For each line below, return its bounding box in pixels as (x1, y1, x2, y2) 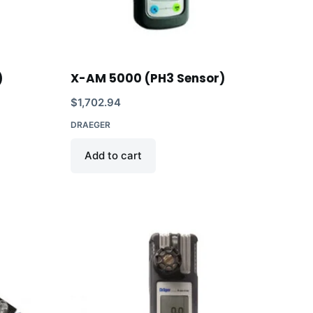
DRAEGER (70, 119, 110, 130)
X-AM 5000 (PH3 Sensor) (70, 69, 225, 87)
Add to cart (84, 148, 142, 162)
